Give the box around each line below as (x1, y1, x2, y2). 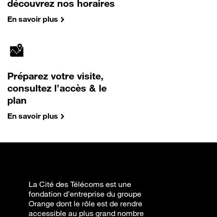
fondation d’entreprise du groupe (29, 189, 141, 199)
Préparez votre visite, (7, 70, 104, 82)
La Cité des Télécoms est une (29, 179, 131, 189)
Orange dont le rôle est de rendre (29, 199, 142, 208)
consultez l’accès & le (7, 82, 107, 94)
